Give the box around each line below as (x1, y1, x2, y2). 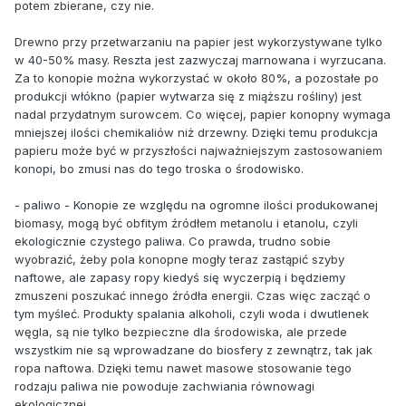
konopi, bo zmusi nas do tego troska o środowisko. (14, 160, 304, 176)
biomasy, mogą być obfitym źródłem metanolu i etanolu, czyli (14, 215, 358, 230)
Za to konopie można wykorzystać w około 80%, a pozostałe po (14, 70, 379, 85)
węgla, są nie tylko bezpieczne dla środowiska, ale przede (14, 324, 347, 339)
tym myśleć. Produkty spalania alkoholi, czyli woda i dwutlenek (14, 305, 369, 321)
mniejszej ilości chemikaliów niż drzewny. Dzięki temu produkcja (14, 124, 378, 140)
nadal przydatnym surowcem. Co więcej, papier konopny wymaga (14, 106, 391, 121)
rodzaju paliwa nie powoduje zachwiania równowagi (14, 378, 314, 393)
